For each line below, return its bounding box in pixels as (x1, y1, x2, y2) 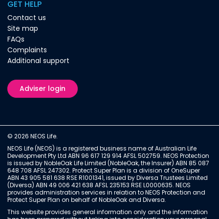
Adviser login (20, 83, 66, 93)
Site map (7, 23, 38, 33)
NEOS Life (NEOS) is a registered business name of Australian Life (7, 144, 197, 153)
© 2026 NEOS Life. (7, 131, 58, 140)
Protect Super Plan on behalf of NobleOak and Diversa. (7, 195, 166, 204)
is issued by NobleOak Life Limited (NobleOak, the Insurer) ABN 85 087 (7, 158, 209, 167)
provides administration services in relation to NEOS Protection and (7, 188, 205, 197)
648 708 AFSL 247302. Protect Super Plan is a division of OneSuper (7, 166, 200, 175)
